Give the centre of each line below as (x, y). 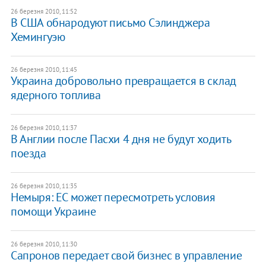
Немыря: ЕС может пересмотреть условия (113, 197)
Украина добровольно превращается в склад (123, 80)
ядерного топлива (56, 95)
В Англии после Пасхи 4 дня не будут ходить (121, 139)
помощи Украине (53, 211)
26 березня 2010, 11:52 (44, 11)
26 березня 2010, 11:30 (44, 244)
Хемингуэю (38, 37)
